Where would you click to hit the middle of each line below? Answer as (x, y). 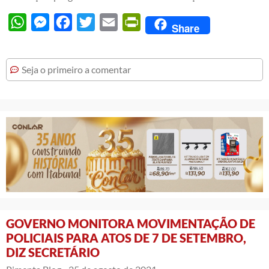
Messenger (72, 22)
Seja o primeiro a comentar (76, 70)
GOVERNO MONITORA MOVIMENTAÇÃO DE (131, 224)
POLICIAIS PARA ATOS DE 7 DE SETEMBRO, (126, 238)
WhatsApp (49, 22)
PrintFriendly (168, 22)
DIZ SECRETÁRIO (53, 252)
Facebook (92, 22)
